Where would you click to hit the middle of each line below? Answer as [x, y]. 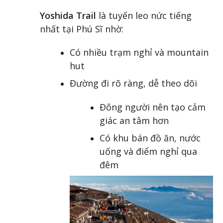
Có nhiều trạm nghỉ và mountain [139, 53]
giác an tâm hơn [134, 121]
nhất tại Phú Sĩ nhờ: [82, 29]
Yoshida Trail [68, 15]
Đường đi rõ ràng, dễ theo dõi [133, 83]
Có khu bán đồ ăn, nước [150, 138]
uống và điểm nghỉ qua [148, 152]
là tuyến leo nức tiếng [144, 15]
